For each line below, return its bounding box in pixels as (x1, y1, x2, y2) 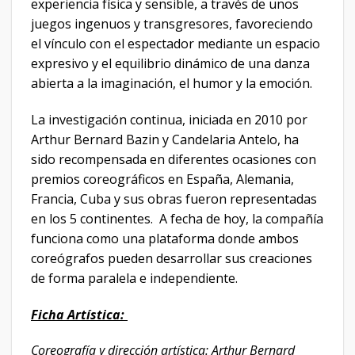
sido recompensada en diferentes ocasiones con (31, 150, 316, 168)
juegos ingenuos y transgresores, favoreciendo (31, 15, 313, 33)
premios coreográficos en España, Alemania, (31, 170, 294, 188)
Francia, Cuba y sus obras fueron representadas (31, 189, 317, 208)
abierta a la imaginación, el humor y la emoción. (31, 74, 312, 93)
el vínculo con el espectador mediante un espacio (31, 35, 320, 53)
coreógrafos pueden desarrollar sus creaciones (31, 249, 312, 267)
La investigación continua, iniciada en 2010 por (31, 110, 307, 128)
